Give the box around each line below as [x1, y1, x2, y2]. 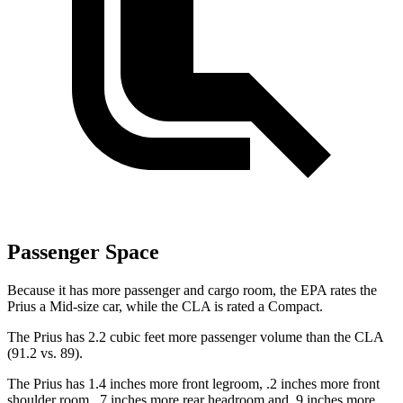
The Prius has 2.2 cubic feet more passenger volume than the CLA [7, 329, 383, 345]
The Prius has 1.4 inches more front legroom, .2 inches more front [7, 376, 380, 392]
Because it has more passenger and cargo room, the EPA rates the [7, 282, 377, 299]
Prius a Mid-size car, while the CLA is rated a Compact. [7, 299, 323, 315]
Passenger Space [7, 240, 159, 264]
